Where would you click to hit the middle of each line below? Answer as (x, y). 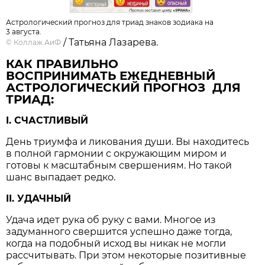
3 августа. (24, 32)
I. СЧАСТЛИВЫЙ (47, 121)
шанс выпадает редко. (61, 177)
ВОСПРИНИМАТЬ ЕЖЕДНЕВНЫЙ (111, 76)
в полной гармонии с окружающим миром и (117, 154)
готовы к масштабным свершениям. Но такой (119, 166)
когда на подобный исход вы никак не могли (116, 244)
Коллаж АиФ (38, 43)
